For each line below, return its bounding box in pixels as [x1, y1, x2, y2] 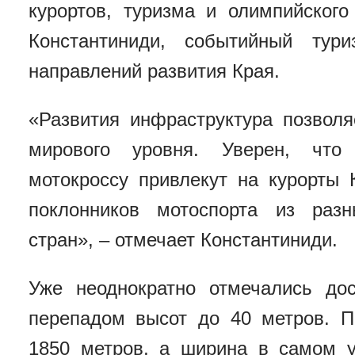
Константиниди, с [28, 30, 195, 52]
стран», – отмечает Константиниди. [28, 229, 338, 251]
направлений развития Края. [28, 60, 280, 82]
